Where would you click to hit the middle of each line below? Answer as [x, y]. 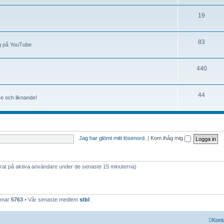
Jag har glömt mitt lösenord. [112, 138]
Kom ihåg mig [167, 138]
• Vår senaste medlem [51, 199]
